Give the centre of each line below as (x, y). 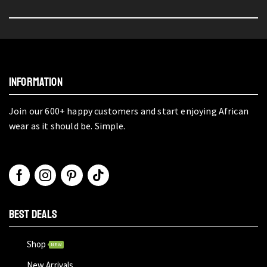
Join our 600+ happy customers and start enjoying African (129, 111)
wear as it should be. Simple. (67, 125)
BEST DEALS (33, 215)
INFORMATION (36, 82)
